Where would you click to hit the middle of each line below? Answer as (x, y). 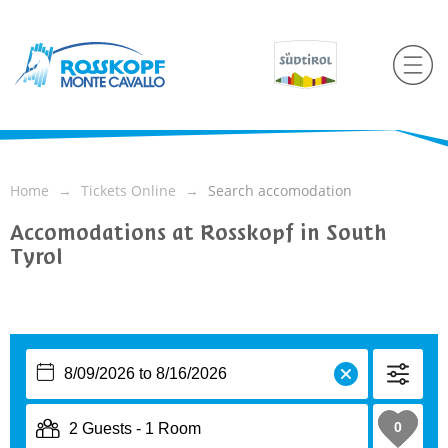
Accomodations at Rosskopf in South (198, 232)
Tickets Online (128, 190)
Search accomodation (280, 190)
